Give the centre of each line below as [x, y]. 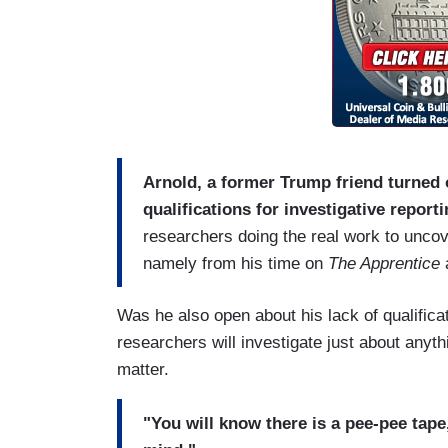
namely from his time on [235, 263]
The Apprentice [384, 263]
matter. [143, 370]
